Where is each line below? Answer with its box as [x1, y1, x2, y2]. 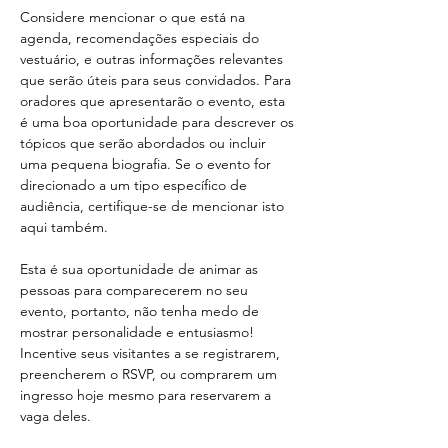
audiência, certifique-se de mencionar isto [20, 197, 288, 215]
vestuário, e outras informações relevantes [20, 50, 287, 68]
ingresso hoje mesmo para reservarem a [20, 386, 275, 404]
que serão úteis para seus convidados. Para [20, 71, 295, 89]
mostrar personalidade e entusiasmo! [20, 323, 258, 341]
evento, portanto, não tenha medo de [20, 302, 263, 320]
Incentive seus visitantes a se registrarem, [20, 344, 284, 362]
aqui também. [20, 218, 108, 236]
